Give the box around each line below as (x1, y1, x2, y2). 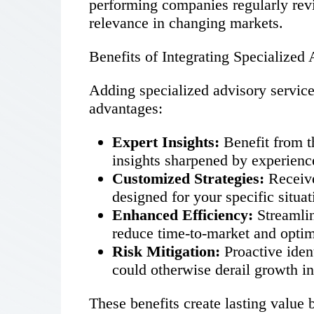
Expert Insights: (112, 133, 219, 151)
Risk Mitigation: (112, 243, 220, 261)
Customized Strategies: (112, 170, 264, 188)
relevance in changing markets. (89, 14, 283, 32)
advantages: (89, 100, 163, 118)
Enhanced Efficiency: (112, 206, 253, 224)
